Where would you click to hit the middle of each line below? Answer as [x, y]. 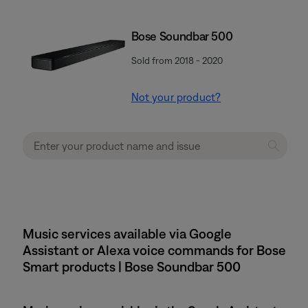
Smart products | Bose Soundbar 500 [132, 266]
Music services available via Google [127, 233]
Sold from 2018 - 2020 [177, 60]
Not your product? [176, 97]
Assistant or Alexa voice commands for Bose [154, 250]
